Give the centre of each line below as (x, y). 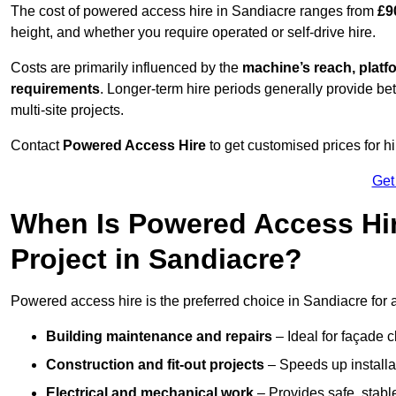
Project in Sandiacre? (156, 259)
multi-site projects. (67, 110)
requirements (55, 89)
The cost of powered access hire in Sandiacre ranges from (194, 11)
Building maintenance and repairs (159, 337)
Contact (37, 146)
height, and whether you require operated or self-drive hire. (193, 33)
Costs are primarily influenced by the (126, 68)
